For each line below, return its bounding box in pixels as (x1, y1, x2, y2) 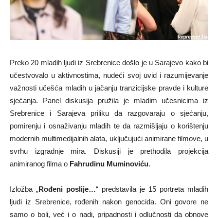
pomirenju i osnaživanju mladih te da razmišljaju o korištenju (10, 121, 208, 130)
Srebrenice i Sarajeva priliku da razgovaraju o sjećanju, (10, 109, 208, 117)
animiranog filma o (10, 159, 70, 168)
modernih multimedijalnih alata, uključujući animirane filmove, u (10, 134, 208, 143)
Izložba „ (10, 184, 38, 193)
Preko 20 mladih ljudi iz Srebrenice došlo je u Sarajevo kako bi (10, 58, 208, 67)
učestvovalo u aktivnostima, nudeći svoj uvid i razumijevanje (10, 71, 208, 79)
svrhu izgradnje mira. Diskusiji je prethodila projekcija (10, 146, 208, 155)
